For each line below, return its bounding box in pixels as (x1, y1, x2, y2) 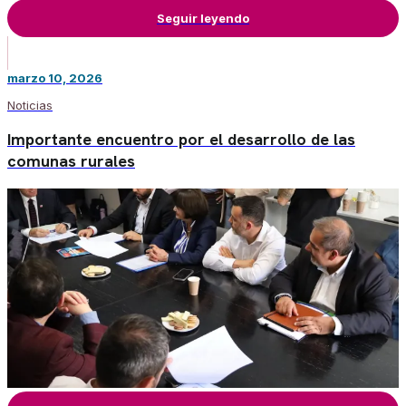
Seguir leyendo (157, 10, 249, 25)
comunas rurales (7, 150, 135, 171)
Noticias (7, 97, 53, 112)
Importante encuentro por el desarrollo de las (7, 128, 355, 150)
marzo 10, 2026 (7, 70, 102, 85)
